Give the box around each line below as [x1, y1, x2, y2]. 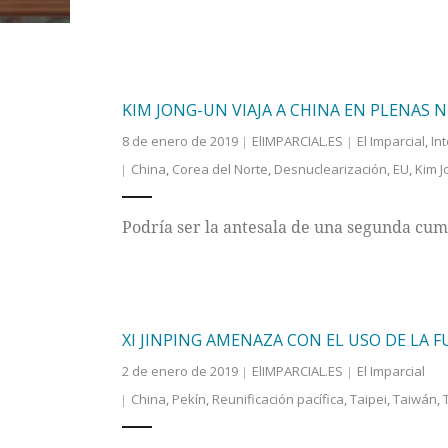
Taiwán [392, 390, 437, 409]
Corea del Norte [171, 160, 268, 179]
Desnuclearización [273, 160, 387, 179]
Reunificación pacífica [211, 390, 344, 409]
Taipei [349, 390, 387, 409]
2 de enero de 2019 [121, 362, 238, 381]
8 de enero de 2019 [121, 132, 238, 151]
